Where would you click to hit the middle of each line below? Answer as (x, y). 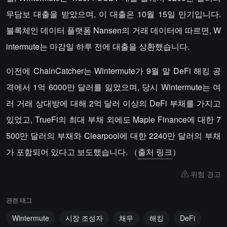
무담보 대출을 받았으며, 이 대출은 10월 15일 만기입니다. (113, 14)
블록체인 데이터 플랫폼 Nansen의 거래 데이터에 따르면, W (113, 30)
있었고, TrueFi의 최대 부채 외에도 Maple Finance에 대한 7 (113, 119)
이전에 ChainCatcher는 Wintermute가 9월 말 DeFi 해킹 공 (113, 71)
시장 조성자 (84, 218)
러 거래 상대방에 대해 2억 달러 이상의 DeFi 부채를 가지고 (113, 103)
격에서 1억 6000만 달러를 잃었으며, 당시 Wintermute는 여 (113, 87)
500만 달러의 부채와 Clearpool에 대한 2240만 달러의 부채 (113, 136)
